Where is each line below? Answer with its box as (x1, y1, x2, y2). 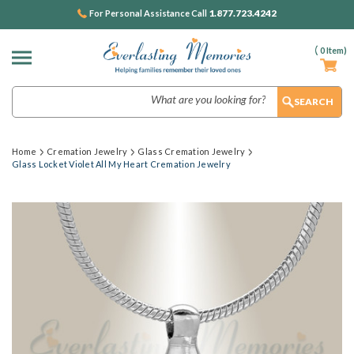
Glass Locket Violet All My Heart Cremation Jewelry (12, 159, 231, 169)
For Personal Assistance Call (89, 8, 209, 18)
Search (12, 87, 46, 101)
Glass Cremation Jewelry (137, 146, 246, 156)
